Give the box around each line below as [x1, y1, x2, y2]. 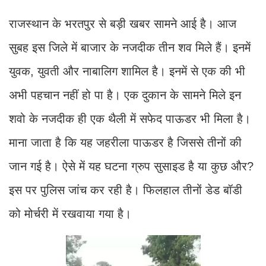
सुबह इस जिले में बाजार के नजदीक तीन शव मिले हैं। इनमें [9, 40, 251, 54]
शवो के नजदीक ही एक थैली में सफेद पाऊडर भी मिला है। [9, 112, 251, 125]
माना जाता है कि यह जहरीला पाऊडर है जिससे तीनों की [9, 135, 242, 149]
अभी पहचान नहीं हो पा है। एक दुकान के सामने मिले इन [9, 88, 241, 102]
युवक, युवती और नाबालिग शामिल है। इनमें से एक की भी [9, 64, 245, 78]
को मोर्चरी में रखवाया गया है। [9, 207, 131, 220]
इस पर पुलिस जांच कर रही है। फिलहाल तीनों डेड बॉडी [9, 183, 242, 197]
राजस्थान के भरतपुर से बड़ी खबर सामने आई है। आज [9, 17, 236, 30]
